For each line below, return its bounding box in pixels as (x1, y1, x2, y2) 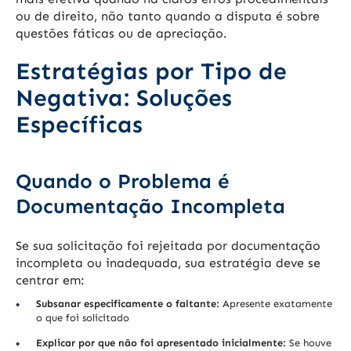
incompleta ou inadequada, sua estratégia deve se (16, 255, 320, 271)
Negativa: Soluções (16, 84, 232, 113)
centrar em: (16, 273, 85, 288)
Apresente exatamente (219, 298, 332, 310)
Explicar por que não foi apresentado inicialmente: (36, 337, 286, 349)
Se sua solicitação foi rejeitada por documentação (16, 238, 320, 254)
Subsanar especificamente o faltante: (36, 298, 219, 310)
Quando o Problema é (16, 169, 230, 194)
